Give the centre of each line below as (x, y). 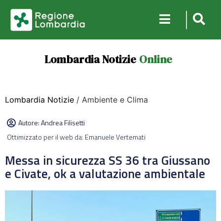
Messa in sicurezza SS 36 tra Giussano (108, 160)
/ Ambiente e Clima (111, 100)
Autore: (30, 123)
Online (155, 59)
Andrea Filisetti (63, 123)
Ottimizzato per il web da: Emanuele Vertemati (76, 137)
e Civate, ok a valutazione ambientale (105, 174)
